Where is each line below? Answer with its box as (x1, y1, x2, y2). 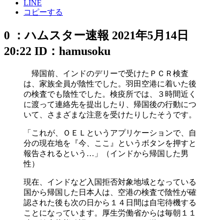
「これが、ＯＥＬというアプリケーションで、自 (24, 128, 196, 137)
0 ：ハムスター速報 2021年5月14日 (4, 28, 189, 42)
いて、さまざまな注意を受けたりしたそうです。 (24, 110, 196, 119)
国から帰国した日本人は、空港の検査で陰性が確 (24, 188, 196, 196)
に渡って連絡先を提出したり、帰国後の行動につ (24, 100, 196, 109)
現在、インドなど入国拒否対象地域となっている (24, 177, 196, 186)
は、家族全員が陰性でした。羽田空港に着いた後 (24, 79, 196, 88)
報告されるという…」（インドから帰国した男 (24, 149, 189, 158)
